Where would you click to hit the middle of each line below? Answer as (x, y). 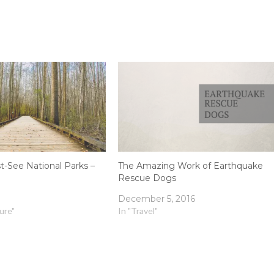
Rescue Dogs (147, 178)
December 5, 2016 (157, 198)
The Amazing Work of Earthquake (191, 165)
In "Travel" (138, 210)
